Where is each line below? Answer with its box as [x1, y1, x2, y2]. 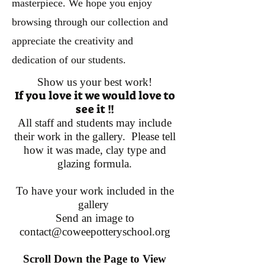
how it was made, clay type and [23, 144, 166, 156]
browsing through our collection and [12, 16, 168, 28]
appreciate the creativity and [12, 35, 133, 47]
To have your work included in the [15, 185, 174, 197]
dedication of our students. [12, 54, 126, 66]
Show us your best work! [37, 76, 152, 88]
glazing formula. [57, 157, 132, 170]
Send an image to [55, 212, 134, 224]
